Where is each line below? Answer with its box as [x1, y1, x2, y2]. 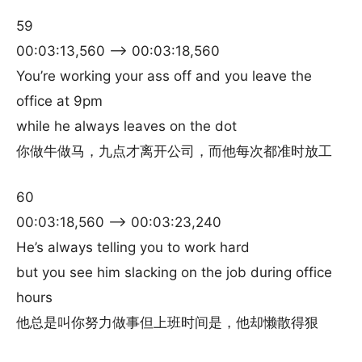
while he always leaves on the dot [16, 118, 237, 134]
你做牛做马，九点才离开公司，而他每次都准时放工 [16, 143, 332, 159]
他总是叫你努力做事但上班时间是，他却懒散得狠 [16, 314, 318, 330]
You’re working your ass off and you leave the [16, 68, 312, 84]
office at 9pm [16, 93, 103, 109]
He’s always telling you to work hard [16, 239, 250, 255]
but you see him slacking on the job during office [16, 264, 332, 280]
